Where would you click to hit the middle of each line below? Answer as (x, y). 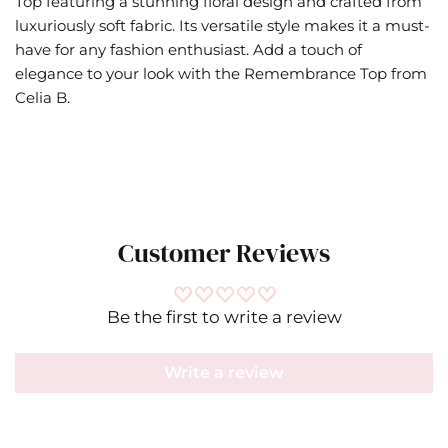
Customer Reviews (224, 253)
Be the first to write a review (224, 316)
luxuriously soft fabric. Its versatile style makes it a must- (223, 25)
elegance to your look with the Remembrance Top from (221, 73)
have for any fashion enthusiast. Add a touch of (189, 49)
